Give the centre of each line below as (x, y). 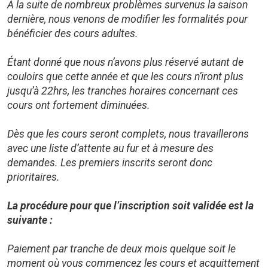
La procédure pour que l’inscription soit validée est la (130, 206)
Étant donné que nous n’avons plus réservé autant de (125, 62)
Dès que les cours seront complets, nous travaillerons (128, 134)
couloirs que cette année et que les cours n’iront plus (125, 77)
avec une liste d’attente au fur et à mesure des (110, 148)
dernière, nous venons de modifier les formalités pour (127, 19)
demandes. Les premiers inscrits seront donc (110, 163)
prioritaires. (33, 177)
